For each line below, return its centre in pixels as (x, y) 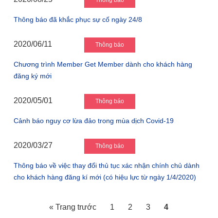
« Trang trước (73, 207)
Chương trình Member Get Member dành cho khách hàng (103, 64)
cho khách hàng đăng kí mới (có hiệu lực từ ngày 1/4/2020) (105, 177)
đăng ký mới (32, 76)
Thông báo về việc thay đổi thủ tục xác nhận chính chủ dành (106, 165)
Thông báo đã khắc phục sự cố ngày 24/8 (78, 19)
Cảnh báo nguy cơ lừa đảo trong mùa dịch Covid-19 (93, 121)
